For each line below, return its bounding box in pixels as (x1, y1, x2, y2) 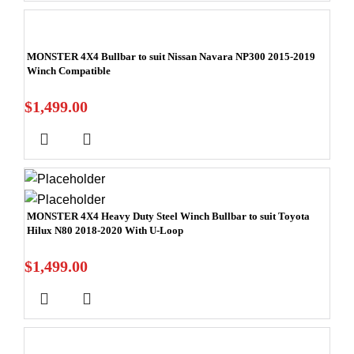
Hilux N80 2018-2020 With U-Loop (27, 224, 183, 237)
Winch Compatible (27, 64, 111, 77)
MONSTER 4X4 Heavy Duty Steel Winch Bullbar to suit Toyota (27, 210, 310, 223)
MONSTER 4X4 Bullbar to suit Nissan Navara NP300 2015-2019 (27, 50, 315, 62)
